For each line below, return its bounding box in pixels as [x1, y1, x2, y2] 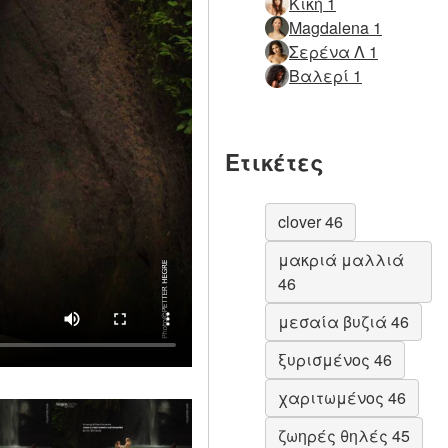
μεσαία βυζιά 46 [278, 310, 409, 334]
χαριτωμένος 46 [278, 386, 406, 410]
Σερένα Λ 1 [289, 40, 378, 64]
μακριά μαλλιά [278, 248, 404, 272]
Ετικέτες [225, 145, 324, 178]
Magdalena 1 [289, 16, 382, 40]
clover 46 [278, 210, 343, 234]
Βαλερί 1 [289, 64, 362, 88]
